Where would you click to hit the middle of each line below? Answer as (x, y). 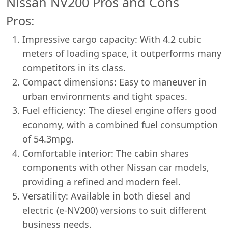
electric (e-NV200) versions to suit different (115, 210)
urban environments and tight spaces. (105, 96)
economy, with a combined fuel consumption (120, 125)
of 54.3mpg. (48, 139)
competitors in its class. (74, 68)
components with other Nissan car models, (116, 167)
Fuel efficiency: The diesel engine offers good (120, 110)
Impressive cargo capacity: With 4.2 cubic (112, 39)
